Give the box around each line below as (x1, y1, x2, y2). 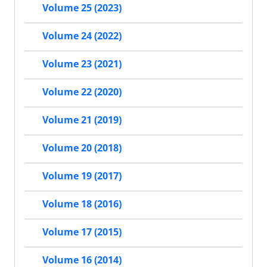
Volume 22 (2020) (42, 85, 122, 99)
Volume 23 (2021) (42, 57, 122, 71)
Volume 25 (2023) (42, 1, 122, 15)
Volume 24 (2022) (42, 29, 122, 43)
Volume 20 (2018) (42, 141, 122, 155)
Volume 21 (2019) (42, 113, 122, 127)
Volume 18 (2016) (42, 197, 122, 211)
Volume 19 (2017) (42, 169, 122, 183)
